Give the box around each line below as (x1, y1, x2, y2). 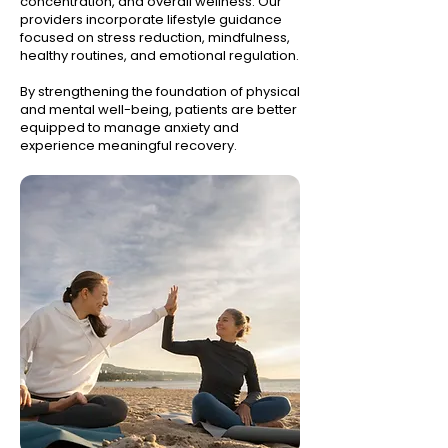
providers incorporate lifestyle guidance (20, 10, 282, 29)
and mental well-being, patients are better (20, 100, 297, 119)
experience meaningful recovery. (20, 136, 237, 155)
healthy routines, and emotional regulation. (20, 46, 299, 65)
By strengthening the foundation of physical (20, 82, 300, 101)
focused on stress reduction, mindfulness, (20, 28, 290, 47)
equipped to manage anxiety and (20, 118, 239, 137)
